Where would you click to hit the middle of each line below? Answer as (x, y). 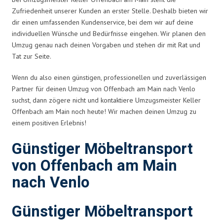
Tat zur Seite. (32, 56)
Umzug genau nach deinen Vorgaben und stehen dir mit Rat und (106, 45)
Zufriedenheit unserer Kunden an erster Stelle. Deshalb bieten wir (110, 11)
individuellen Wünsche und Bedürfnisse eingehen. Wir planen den (109, 33)
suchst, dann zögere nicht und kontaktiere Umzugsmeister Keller (106, 100)
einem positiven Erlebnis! (49, 123)
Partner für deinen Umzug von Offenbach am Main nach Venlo (104, 89)
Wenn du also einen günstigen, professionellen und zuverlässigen (109, 77)
